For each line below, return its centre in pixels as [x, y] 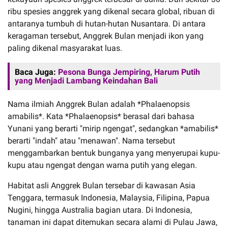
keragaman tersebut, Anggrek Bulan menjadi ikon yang [106, 36]
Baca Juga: [36, 72]
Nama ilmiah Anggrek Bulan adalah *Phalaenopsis [99, 104]
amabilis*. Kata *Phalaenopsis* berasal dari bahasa [101, 116]
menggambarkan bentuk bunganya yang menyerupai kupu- [114, 153]
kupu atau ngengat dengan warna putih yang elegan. [102, 165]
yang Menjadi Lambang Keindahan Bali [86, 80]
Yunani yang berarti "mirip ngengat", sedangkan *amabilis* [113, 128]
